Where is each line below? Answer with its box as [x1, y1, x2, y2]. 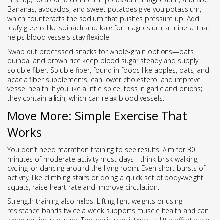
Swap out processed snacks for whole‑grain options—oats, [7, 47, 195, 56]
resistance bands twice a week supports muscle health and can [7, 206, 209, 215]
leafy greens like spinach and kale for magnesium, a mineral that [7, 23, 210, 32]
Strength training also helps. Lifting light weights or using [7, 196, 182, 206]
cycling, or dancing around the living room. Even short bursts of [7, 164, 205, 173]
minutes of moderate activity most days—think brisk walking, [7, 154, 199, 164]
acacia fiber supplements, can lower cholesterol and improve [7, 75, 201, 84]
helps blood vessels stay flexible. [7, 32, 110, 42]
